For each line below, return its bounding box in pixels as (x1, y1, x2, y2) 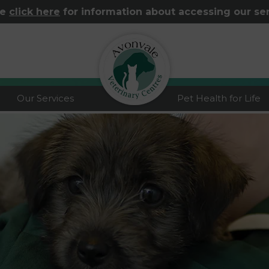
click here (9, 6, 60, 17)
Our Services (17, 92, 74, 104)
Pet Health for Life (177, 92, 261, 104)
